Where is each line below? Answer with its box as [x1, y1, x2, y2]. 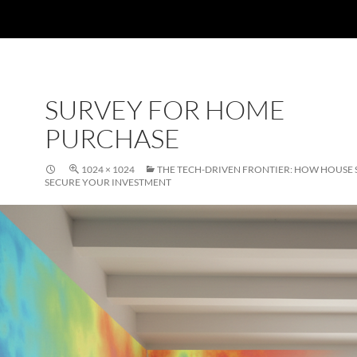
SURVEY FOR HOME [45, 93, 285, 126]
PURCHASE [45, 122, 180, 155]
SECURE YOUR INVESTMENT [45, 176, 171, 188]
